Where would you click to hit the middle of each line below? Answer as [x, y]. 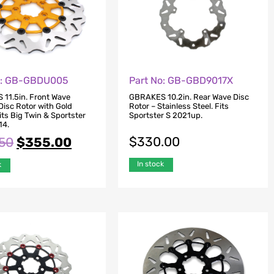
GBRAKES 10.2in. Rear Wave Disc [189, 97]
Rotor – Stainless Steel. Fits [179, 106]
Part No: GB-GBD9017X [181, 81]
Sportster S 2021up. [165, 115]
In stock [150, 164]
